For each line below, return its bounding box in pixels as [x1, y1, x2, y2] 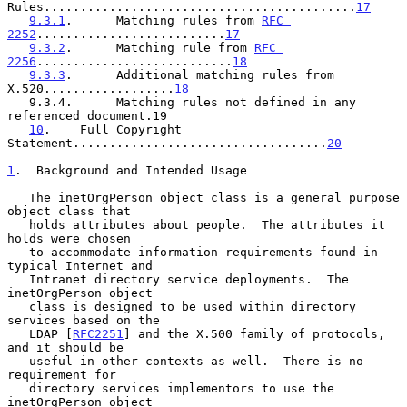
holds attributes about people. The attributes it [7, 217, 29, 232]
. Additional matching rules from [65, 67, 334, 82]
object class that [7, 203, 131, 218]
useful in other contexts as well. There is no [7, 353, 29, 368]
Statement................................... [7, 135, 327, 150]
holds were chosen [7, 231, 131, 245]
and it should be [7, 340, 124, 354]
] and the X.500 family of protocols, [124, 326, 385, 341]
